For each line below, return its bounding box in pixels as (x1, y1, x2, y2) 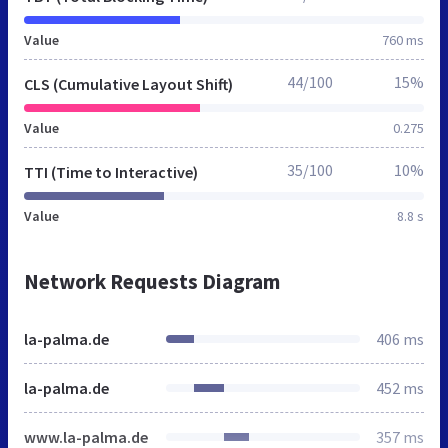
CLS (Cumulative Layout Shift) (24, 73, 233, 94)
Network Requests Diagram (24, 267, 280, 295)
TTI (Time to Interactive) (24, 161, 198, 182)
